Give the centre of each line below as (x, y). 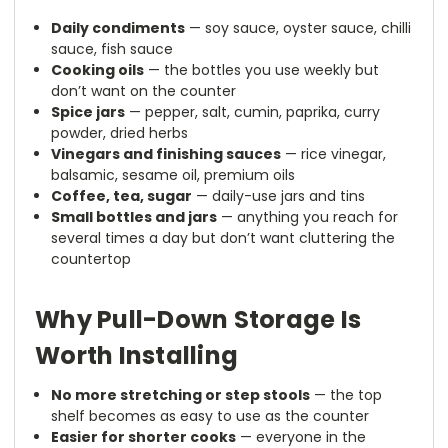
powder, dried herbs (120, 133)
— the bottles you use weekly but (262, 70)
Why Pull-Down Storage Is (198, 320)
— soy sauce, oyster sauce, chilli (298, 28)
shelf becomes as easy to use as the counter (210, 416)
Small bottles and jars (134, 217)
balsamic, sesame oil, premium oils (173, 175)
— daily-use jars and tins (279, 196)
